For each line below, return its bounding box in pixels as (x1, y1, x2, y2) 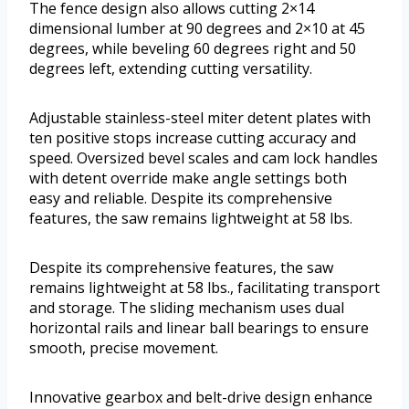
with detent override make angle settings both (29, 168, 347, 189)
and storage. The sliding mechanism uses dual (29, 298, 344, 319)
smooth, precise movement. (29, 338, 218, 359)
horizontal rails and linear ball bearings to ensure (29, 318, 369, 339)
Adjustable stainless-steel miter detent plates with (29, 108, 371, 129)
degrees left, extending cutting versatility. (29, 58, 312, 79)
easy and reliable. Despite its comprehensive (29, 188, 332, 209)
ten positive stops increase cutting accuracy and (29, 128, 356, 149)
